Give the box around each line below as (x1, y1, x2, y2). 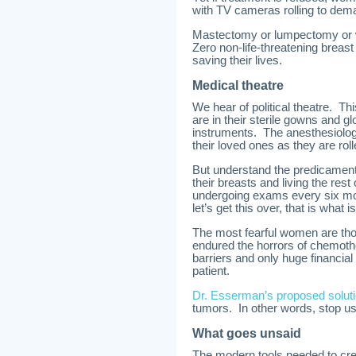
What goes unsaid (192, 327, 301, 340)
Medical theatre (192, 79, 284, 92)
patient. (192, 265, 230, 277)
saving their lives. (192, 54, 282, 67)
